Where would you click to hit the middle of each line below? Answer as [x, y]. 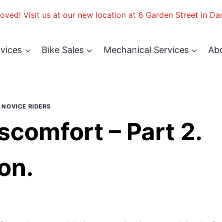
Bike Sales [62, 50]
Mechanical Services [146, 50]
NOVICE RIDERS [27, 106]
